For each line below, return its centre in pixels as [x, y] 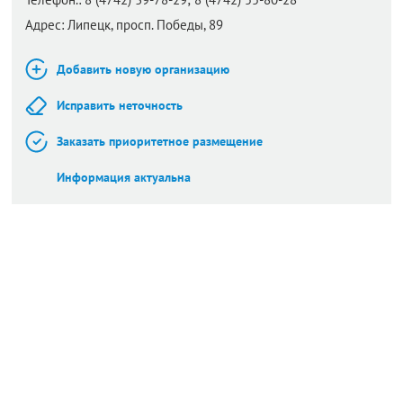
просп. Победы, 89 [170, 25]
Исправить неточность [120, 105]
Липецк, [92, 25]
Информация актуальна [124, 177]
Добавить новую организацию [143, 69]
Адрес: [45, 25]
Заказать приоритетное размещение [160, 141]
